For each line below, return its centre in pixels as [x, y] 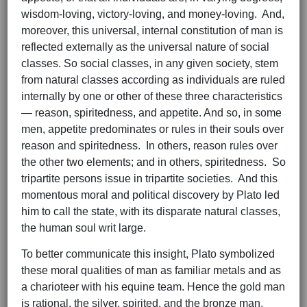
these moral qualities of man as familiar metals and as [151, 271]
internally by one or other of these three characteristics [152, 97]
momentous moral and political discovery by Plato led [150, 195]
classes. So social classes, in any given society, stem [150, 64]
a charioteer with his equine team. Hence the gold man [153, 287]
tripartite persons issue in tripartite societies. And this [149, 179]
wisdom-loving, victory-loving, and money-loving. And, [153, 14]
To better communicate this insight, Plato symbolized [148, 254]
